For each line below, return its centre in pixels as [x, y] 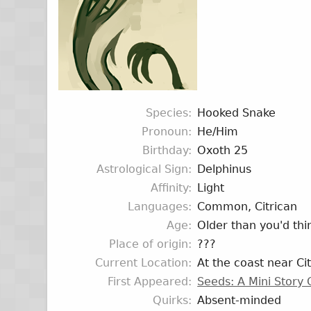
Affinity [170, 188]
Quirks [171, 300]
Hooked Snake [237, 113]
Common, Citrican [247, 207]
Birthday [166, 150]
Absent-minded [239, 300]
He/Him [218, 132]
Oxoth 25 [223, 150]
